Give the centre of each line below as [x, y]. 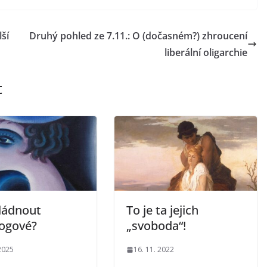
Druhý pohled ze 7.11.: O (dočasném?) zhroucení [138, 35]
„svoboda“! [156, 226]
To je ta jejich [162, 210]
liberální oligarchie [206, 52]
